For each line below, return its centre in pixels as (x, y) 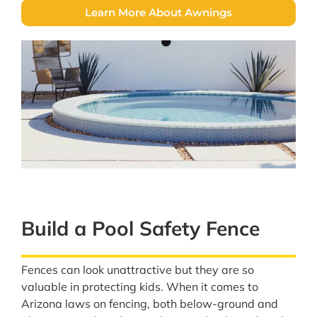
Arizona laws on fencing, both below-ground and (150, 304)
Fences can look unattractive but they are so (138, 270)
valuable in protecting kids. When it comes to (140, 287)
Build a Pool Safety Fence (140, 229)
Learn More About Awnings (158, 13)
